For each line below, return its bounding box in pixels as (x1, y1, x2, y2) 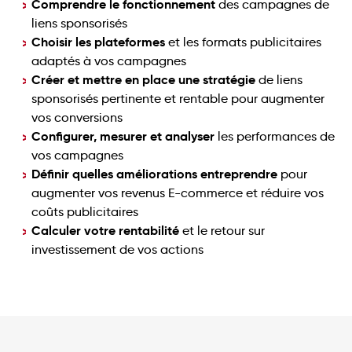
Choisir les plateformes (31, 33, 165, 50)
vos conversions (31, 109, 123, 125)
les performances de (214, 128, 335, 144)
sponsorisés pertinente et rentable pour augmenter (31, 90, 324, 106)
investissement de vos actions (31, 241, 203, 257)
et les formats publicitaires (165, 34, 321, 49)
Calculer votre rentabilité (31, 222, 179, 239)
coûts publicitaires (31, 203, 138, 219)
